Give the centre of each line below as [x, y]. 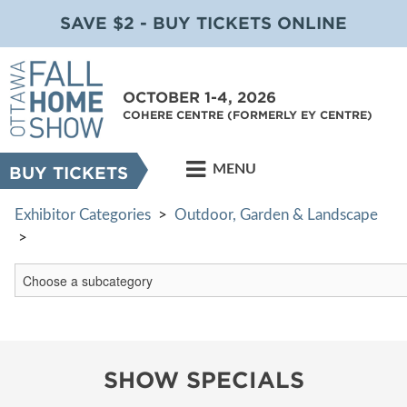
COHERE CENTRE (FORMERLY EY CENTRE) [248, 115]
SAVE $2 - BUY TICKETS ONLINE [203, 23]
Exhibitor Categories [83, 215]
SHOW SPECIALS [203, 381]
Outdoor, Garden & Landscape [276, 215]
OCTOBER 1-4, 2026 [199, 98]
